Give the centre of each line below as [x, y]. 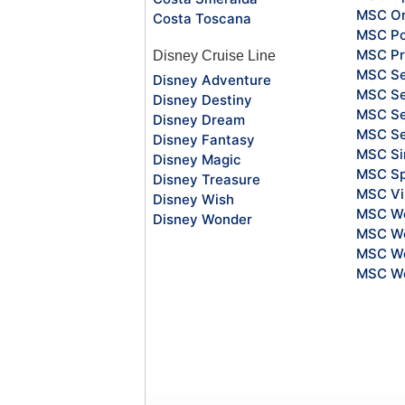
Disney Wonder [202, 219]
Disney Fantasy [204, 139]
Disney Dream [199, 119]
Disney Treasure [207, 179]
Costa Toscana [202, 18]
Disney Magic [197, 159]
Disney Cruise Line [214, 55]
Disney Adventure [212, 80]
